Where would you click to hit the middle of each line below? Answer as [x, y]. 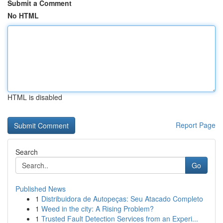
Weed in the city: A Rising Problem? [98, 209]
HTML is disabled [35, 97]
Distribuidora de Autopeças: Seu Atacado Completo [122, 199]
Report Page [196, 125]
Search [27, 152]
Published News [41, 189]
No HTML [23, 15]
